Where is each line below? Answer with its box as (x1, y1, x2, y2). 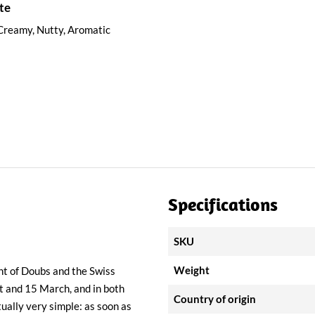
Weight (173, 264, 210, 276)
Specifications (168, 193, 278, 216)
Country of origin (173, 292, 256, 305)
